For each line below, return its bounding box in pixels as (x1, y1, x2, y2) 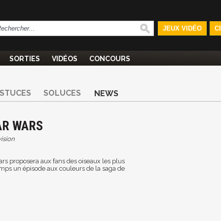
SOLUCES (43, 88, 81, 98)
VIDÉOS (52, 55, 77, 63)
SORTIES (9, 55, 40, 63)
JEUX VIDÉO (162, 25, 202, 32)
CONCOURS (89, 55, 130, 63)
